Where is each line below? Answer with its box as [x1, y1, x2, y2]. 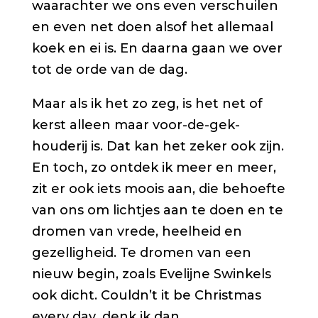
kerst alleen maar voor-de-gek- [31, 117, 240, 133]
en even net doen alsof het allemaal [31, 19, 273, 35]
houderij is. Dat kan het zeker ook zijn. [31, 138, 284, 155]
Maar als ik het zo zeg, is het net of [31, 96, 263, 112]
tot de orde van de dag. [31, 62, 187, 78]
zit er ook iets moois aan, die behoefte [31, 181, 285, 197]
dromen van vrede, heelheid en [31, 224, 242, 240]
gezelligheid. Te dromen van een [31, 245, 251, 261]
